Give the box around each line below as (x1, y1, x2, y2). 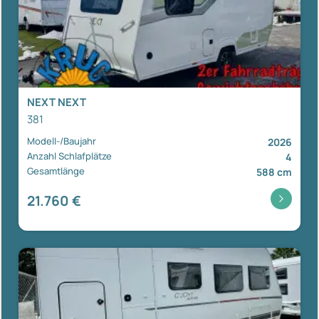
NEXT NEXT (27, 95, 86, 110)
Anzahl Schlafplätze (27, 150, 112, 163)
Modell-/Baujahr (27, 135, 96, 148)
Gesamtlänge (27, 164, 85, 178)
